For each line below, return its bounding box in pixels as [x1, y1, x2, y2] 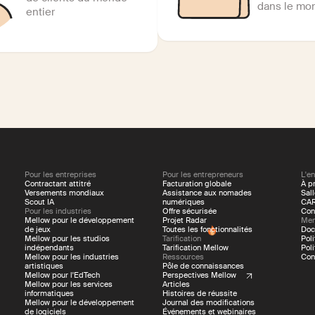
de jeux [24, 224, 51, 235]
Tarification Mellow [162, 243, 229, 253]
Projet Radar [162, 215, 207, 226]
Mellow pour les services [24, 279, 112, 290]
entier [26, 4, 56, 19]
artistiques [24, 261, 63, 271]
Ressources [162, 252, 205, 262]
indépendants [24, 243, 74, 253]
